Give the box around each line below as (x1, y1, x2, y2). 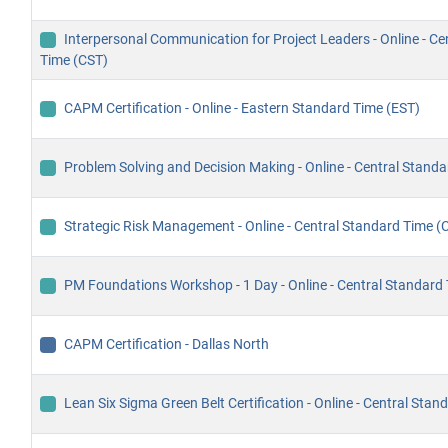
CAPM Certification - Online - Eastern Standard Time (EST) (64, 100, 420, 117)
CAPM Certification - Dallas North (64, 336, 269, 353)
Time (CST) (40, 52, 108, 69)
